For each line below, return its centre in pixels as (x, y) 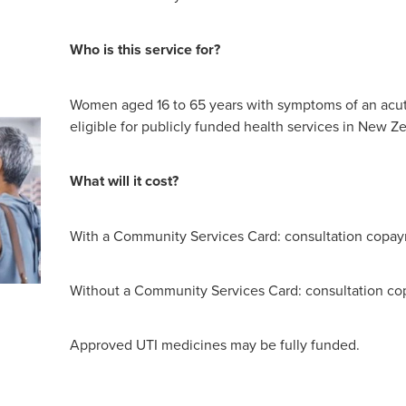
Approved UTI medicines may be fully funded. (214, 344)
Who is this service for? (145, 49)
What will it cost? (124, 180)
